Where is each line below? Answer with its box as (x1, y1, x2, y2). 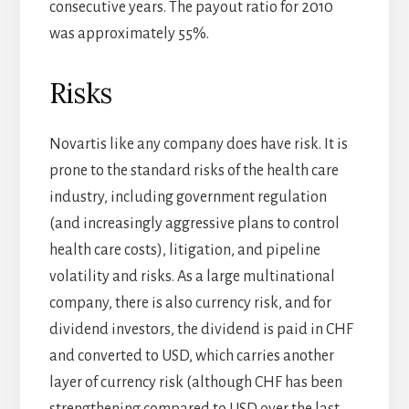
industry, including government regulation (48, 189, 327, 206)
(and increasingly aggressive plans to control (48, 215, 340, 233)
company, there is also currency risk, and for (48, 295, 331, 312)
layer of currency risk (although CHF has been (48, 374, 342, 392)
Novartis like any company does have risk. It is (48, 136, 348, 153)
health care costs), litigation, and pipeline (48, 242, 320, 259)
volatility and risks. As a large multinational (48, 268, 335, 286)
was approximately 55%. (48, 26, 209, 43)
